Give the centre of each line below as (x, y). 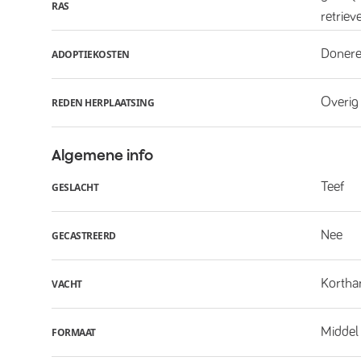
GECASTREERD (84, 235)
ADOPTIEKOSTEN (91, 54)
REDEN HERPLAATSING (103, 102)
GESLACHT (75, 187)
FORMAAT (74, 332)
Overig (340, 102)
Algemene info (102, 155)
